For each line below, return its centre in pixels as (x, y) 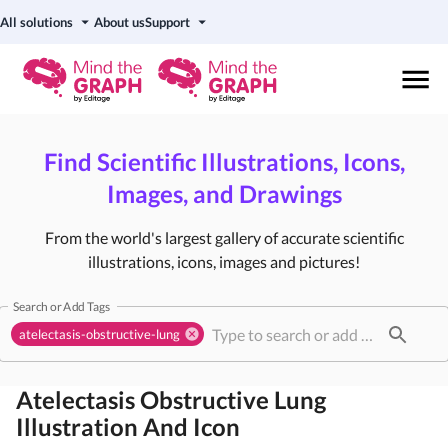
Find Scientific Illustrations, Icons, (224, 161)
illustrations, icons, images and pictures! (224, 261)
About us (119, 22)
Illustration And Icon (128, 426)
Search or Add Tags (61, 305)
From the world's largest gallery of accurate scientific (224, 237)
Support (167, 22)
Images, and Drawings (224, 193)
